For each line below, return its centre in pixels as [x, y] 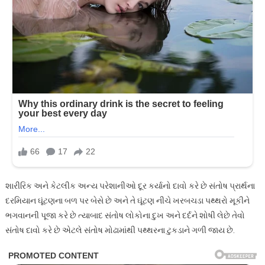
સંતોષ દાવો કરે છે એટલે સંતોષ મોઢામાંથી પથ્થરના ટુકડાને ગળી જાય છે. [120, 230]
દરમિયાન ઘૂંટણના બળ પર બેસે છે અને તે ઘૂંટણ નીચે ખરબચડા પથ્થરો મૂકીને [127, 201]
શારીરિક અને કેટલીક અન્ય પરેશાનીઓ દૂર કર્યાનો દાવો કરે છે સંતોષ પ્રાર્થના [130, 186]
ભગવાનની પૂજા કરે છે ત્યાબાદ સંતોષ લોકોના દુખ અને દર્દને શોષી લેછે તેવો [125, 216]
